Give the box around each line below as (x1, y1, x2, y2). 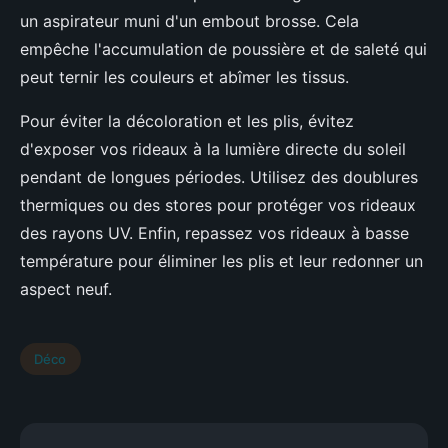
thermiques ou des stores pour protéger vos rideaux (20, 195, 416, 216)
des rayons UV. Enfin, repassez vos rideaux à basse (20, 223, 409, 244)
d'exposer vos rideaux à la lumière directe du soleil (20, 139, 406, 160)
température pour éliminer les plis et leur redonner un (20, 251, 423, 272)
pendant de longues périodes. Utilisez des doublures (20, 167, 418, 188)
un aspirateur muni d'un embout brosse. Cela (20, 11, 359, 32)
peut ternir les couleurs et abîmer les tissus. (20, 67, 349, 88)
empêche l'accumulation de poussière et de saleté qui (20, 39, 427, 60)
